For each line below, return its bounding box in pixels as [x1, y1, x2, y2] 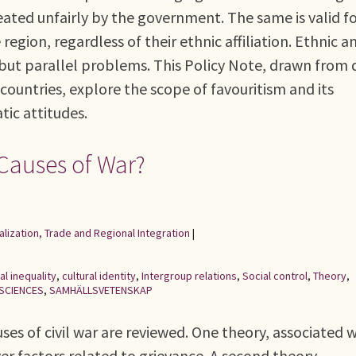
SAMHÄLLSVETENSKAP [49, 283, 153, 297]
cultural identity [62, 269, 136, 283]
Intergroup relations [141, 269, 237, 283]
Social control [242, 269, 308, 283]
